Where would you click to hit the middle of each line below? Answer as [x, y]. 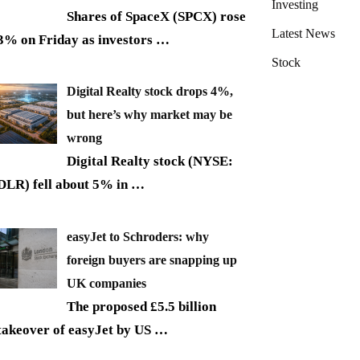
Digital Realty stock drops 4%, [150, 92]
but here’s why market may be [149, 115]
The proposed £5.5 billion [141, 306]
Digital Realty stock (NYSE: [150, 162]
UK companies [106, 283]
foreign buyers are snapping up [152, 260]
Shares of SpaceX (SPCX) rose [156, 16]
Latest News [303, 33]
